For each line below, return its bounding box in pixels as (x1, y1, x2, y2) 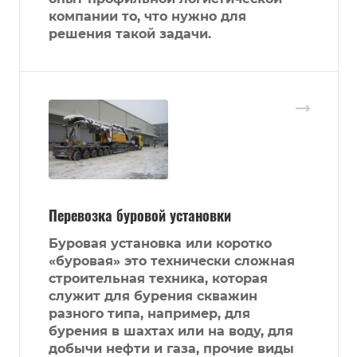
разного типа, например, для (49, 305, 250, 321)
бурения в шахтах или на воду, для (49, 323, 293, 339)
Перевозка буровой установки (49, 204, 231, 226)
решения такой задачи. (49, 25, 211, 41)
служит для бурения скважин (49, 288, 257, 304)
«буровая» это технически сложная (49, 253, 295, 269)
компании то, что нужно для (49, 8, 246, 24)
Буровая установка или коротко (49, 235, 272, 251)
